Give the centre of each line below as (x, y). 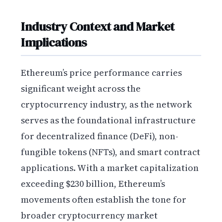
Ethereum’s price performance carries (102, 72)
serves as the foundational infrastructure (109, 120)
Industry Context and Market (98, 27)
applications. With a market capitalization (110, 167)
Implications (54, 42)
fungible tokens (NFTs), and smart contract (111, 152)
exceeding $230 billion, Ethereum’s (93, 183)
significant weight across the (81, 88)
